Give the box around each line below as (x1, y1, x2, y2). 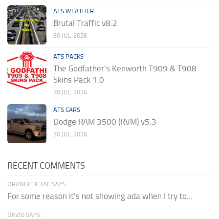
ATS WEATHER (53, 7, 94, 15)
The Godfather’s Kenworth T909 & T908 (53, 63, 197, 73)
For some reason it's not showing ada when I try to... (7, 191, 193, 201)
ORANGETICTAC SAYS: (7, 180, 67, 188)
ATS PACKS (53, 52, 84, 60)
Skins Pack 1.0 (53, 74, 104, 85)
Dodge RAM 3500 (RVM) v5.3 (53, 116, 156, 127)
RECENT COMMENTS (7, 160, 85, 171)
